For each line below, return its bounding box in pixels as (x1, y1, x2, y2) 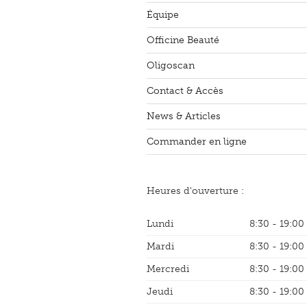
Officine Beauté (147, 34, 219, 47)
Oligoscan (147, 60, 195, 72)
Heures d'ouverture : (147, 185, 244, 197)
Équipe (147, 9, 179, 21)
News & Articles (147, 110, 221, 123)
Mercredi (147, 263, 189, 275)
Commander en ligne (147, 136, 247, 148)
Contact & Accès (147, 85, 223, 97)
